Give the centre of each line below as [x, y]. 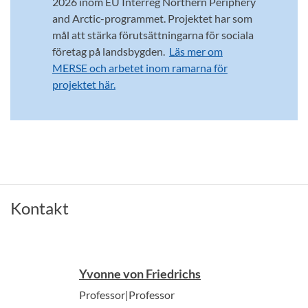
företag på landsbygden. [110, 52]
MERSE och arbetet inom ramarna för [140, 68]
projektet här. [84, 85]
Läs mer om [196, 52]
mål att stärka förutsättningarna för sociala [153, 35]
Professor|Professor [127, 295]
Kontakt [40, 208]
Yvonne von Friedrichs [140, 274]
